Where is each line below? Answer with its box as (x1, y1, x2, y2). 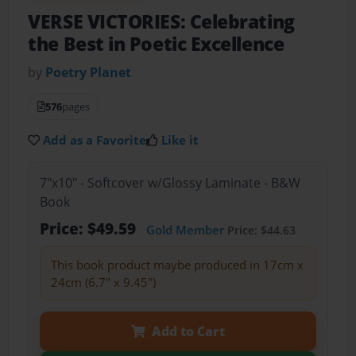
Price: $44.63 (223, 222, 296, 238)
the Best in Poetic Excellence (28, 32, 284, 57)
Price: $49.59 (39, 217, 140, 239)
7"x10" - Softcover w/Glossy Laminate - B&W (39, 173, 300, 192)
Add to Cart (151, 322, 225, 340)
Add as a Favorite (43, 132, 147, 149)
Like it (161, 132, 199, 149)
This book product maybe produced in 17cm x (50, 256, 304, 273)
